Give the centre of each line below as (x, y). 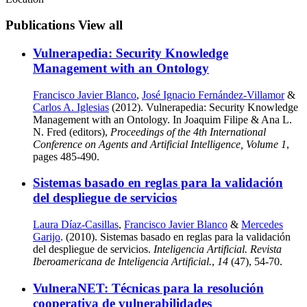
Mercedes (262, 225)
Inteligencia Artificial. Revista (218, 249)
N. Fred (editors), (72, 132)
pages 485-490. (66, 156)
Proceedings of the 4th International (188, 132)
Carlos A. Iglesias (71, 107)
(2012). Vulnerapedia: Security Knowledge (204, 107)
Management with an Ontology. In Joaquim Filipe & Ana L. (162, 119)
